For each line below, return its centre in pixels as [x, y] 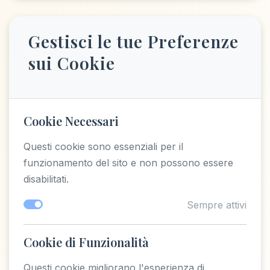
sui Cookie [72, 63]
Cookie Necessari [71, 121]
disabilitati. [46, 179]
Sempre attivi [217, 205]
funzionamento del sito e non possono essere [128, 163]
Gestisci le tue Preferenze [133, 41]
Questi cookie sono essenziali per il [103, 146]
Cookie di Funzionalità [86, 242]
